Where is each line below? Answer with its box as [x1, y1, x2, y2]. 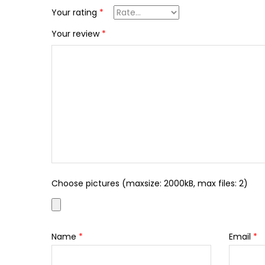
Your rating [51, 6, 99, 18]
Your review [51, 27, 102, 40]
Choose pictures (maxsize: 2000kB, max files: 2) [51, 177, 248, 189]
